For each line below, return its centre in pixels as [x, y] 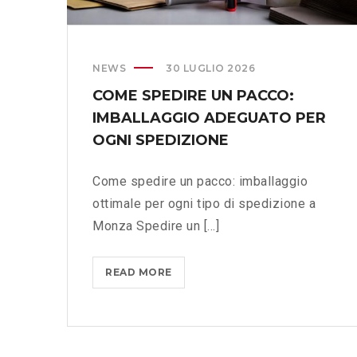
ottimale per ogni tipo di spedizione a [204, 204]
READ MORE [139, 273]
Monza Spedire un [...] [156, 226]
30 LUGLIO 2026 [210, 69]
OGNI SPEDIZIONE [161, 141]
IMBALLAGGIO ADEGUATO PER [209, 118]
